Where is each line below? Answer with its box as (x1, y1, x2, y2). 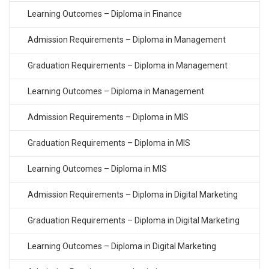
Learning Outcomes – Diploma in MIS (28, 164, 167, 174)
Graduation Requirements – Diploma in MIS (28, 138, 190, 148)
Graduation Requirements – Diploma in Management (28, 61, 228, 71)
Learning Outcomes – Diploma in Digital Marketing (28, 241, 216, 252)
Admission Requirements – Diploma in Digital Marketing (28, 190, 238, 200)
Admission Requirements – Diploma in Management (28, 35, 226, 45)
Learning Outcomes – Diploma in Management (28, 86, 204, 97)
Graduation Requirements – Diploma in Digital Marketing (28, 216, 240, 226)
